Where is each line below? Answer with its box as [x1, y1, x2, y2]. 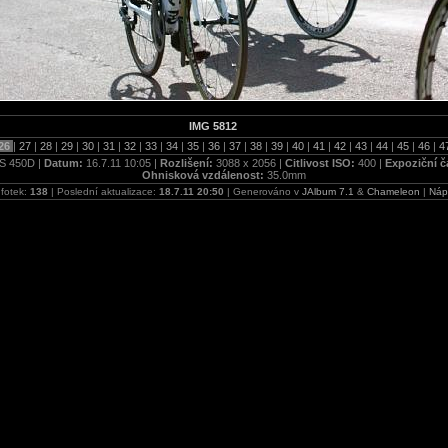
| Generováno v [224, 186, 302, 197]
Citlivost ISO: [284, 157, 358, 169]
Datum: [43, 157, 86, 169]
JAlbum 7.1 [302, 186, 354, 197]
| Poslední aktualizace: [48, 186, 159, 197]
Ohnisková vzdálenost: [142, 169, 267, 181]
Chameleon [367, 186, 420, 197]
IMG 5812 [189, 120, 237, 132]
